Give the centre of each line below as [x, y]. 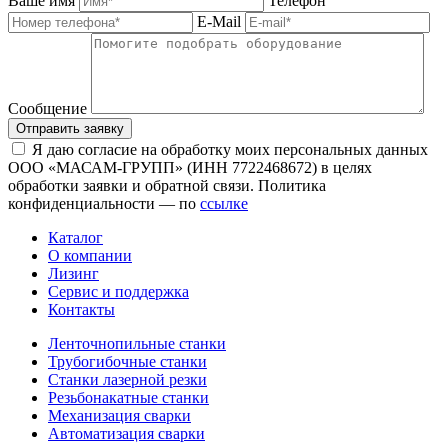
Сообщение [47, 109]
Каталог [75, 238]
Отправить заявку [70, 129]
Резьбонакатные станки [128, 398]
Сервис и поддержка [118, 292]
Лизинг [73, 274]
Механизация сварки [119, 416]
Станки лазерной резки [127, 380]
